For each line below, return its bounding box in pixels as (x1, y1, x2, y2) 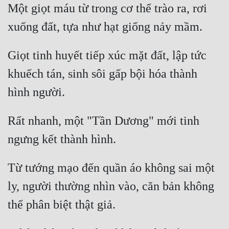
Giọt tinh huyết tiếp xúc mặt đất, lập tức (8, 49, 207, 62)
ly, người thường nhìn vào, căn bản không (8, 179, 214, 193)
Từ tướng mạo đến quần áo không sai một (8, 161, 215, 175)
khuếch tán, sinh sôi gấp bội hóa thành (8, 67, 197, 81)
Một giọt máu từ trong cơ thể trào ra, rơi (8, 2, 207, 15)
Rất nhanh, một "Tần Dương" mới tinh (8, 114, 199, 128)
